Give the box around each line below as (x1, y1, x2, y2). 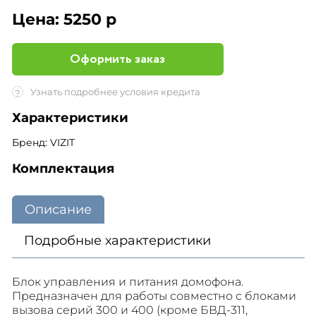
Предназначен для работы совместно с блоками (11, 289, 296, 303)
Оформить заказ (70, 49, 165, 68)
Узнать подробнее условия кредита (30, 86, 200, 97)
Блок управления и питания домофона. (11, 275, 243, 288)
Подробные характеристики (23, 233, 211, 248)
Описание (24, 202, 92, 217)
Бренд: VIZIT (11, 136, 75, 149)
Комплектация (11, 161, 114, 176)
